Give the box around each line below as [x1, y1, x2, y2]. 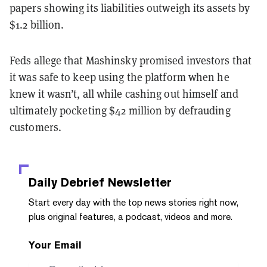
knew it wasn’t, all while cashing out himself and [10, 86, 238, 101]
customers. [10, 120, 61, 134]
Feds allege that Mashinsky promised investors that [10, 53, 252, 67]
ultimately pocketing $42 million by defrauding [10, 103, 231, 117]
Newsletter [104, 175, 172, 190]
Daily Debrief [29, 175, 104, 190]
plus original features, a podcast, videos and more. [29, 210, 232, 222]
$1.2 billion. [10, 17, 64, 32]
